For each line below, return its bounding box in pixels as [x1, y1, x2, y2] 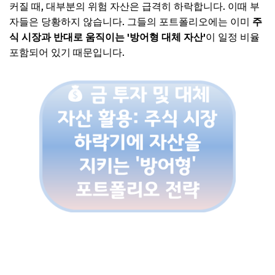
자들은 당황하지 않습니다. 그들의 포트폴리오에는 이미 [9, 15, 252, 28]
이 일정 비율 [206, 31, 260, 43]
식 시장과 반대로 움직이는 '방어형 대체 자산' [9, 31, 206, 43]
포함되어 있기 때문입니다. [9, 46, 125, 58]
